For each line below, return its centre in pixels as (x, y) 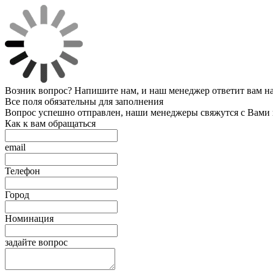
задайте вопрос (36, 242)
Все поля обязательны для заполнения (84, 101)
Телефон (23, 171)
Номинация (29, 218)
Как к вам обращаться (50, 123)
